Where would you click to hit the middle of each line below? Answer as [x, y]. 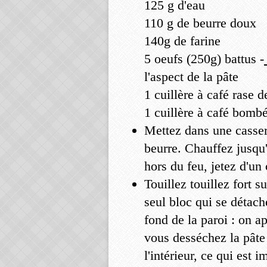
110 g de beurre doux [200, 23]
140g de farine [182, 41]
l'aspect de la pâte [191, 77]
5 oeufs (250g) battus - [204, 59]
